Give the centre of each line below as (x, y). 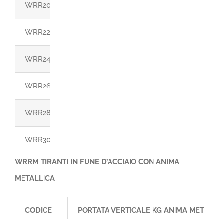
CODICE (38, 210)
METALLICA (35, 178)
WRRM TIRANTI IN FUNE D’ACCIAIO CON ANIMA (97, 162)
